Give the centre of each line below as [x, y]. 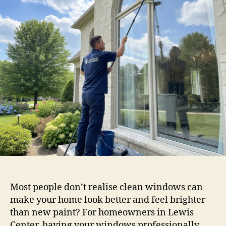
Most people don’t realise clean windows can [106, 187]
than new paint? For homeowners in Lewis [102, 212]
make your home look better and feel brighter [108, 200]
